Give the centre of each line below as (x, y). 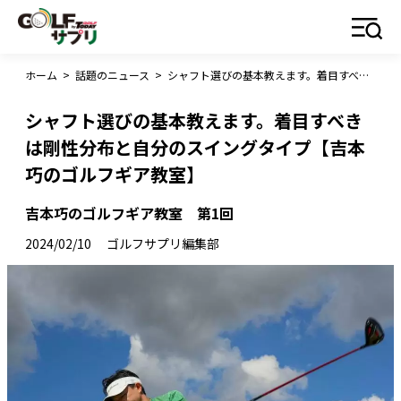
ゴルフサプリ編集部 (163, 243)
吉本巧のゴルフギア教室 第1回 (129, 213)
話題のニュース (112, 75)
